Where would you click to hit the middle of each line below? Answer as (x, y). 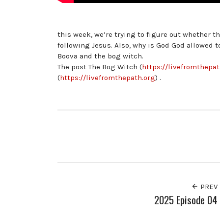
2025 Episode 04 (186, 200)
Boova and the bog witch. (100, 56)
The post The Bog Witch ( (100, 67)
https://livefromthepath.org (108, 77)
